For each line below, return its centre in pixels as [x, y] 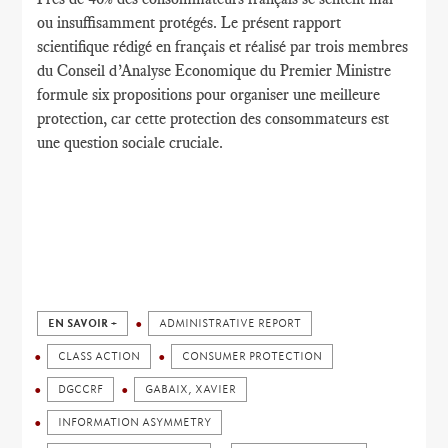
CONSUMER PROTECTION [252, 356]
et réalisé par [270, 46]
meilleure [350, 94]
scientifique [73, 46]
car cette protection [174, 118]
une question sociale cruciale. [130, 142]
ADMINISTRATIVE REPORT [230, 323]
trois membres [362, 46]
